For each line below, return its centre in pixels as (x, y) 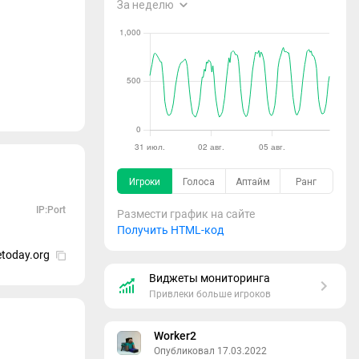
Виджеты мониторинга (210, 278)
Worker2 (175, 336)
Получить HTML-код (170, 230)
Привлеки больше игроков (210, 294)
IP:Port (51, 210)
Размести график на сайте (186, 214)
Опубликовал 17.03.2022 (210, 351)
